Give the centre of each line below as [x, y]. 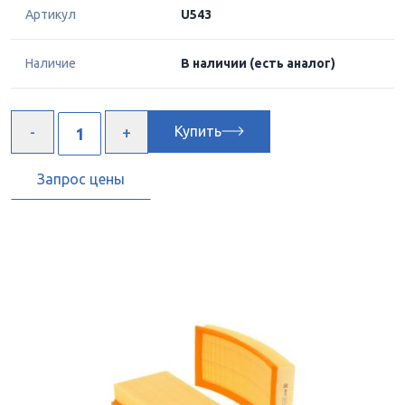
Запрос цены [81, 179]
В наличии [215, 63]
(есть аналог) [292, 63]
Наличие [51, 63]
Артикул [51, 14]
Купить [198, 132]
